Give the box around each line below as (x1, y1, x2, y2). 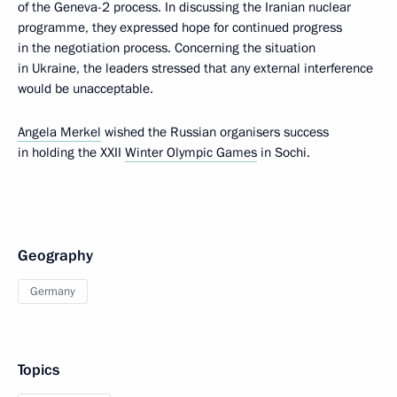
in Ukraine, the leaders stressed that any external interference (18, 59, 373, 77)
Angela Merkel (18, 123, 101, 141)
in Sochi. (257, 144, 314, 161)
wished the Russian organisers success (101, 123, 329, 141)
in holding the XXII (18, 144, 125, 161)
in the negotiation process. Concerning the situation (18, 39, 315, 57)
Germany (30, 284, 75, 300)
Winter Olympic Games (125, 144, 257, 161)
